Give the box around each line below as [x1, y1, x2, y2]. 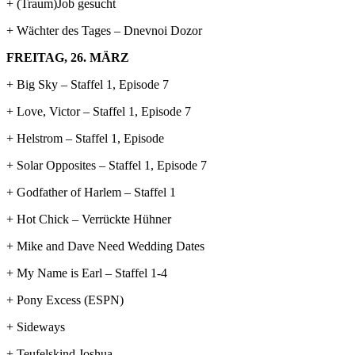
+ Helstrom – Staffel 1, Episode [6, 131, 164, 145]
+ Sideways [6, 319, 65, 334]
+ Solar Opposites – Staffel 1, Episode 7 [6, 158, 207, 172]
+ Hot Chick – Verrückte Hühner [6, 212, 171, 226]
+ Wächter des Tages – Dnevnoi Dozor [6, 23, 202, 37]
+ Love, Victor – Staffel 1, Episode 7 [6, 104, 191, 118]
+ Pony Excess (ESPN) [6, 292, 124, 307]
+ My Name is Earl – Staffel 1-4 [6, 265, 167, 280]
